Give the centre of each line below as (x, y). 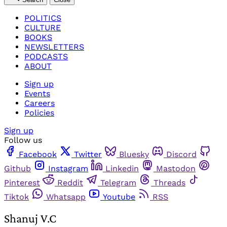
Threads (169, 182)
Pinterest (22, 182)
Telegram (118, 182)
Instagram (68, 168)
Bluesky (134, 154)
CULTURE (43, 27)
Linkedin (122, 168)
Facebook (38, 154)
